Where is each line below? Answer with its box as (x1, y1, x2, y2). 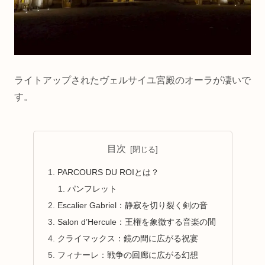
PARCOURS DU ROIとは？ (57, 167, 159, 177)
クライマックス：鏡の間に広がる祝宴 (57, 233, 198, 243)
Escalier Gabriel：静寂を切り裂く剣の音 (57, 201, 208, 211)
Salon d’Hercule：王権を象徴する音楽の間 (57, 216, 216, 227)
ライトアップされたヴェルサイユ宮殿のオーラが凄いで (14, 75, 251, 85)
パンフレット (67, 184, 118, 194)
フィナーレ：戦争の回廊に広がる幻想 (57, 250, 198, 260)
